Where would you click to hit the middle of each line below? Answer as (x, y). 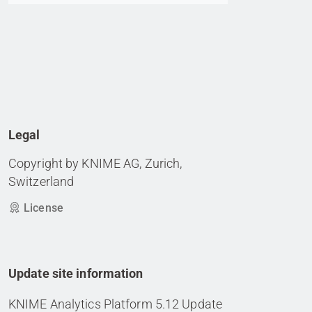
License (42, 208)
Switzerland (41, 181)
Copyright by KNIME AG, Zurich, (95, 163)
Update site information (76, 273)
